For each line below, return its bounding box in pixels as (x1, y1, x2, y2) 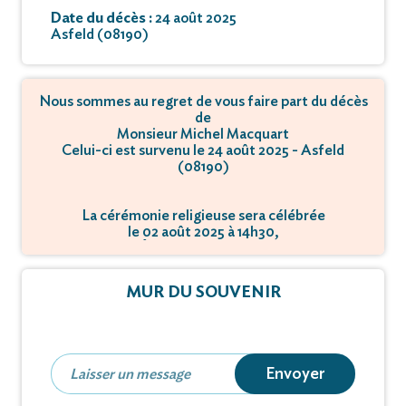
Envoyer (266, 365, 324, 382)
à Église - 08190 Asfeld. (128, 240, 278, 256)
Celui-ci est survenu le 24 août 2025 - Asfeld (62, 142, 344, 158)
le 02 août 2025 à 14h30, (128, 224, 278, 239)
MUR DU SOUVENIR (125, 284, 281, 301)
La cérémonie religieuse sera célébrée (81, 208, 325, 223)
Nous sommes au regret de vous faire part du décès (38, 93, 368, 109)
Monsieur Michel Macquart (117, 126, 289, 141)
